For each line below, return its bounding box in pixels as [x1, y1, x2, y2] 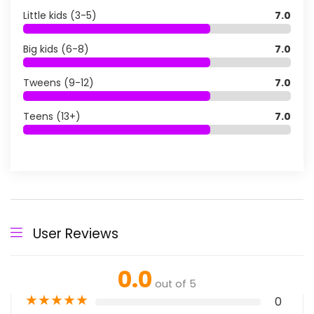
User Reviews [33, 224, 118, 243]
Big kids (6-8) [23, 42, 89, 56]
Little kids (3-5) [23, 8, 97, 22]
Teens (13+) [23, 109, 81, 123]
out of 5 [155, 277, 196, 291]
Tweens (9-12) [23, 76, 94, 90]
